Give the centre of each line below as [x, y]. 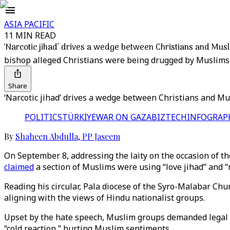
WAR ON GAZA [124, 117]
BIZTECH [169, 117]
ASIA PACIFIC [29, 24]
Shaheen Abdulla [47, 136]
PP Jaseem [101, 136]
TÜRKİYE [79, 117]
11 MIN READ [30, 35]
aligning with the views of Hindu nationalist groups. [104, 198]
